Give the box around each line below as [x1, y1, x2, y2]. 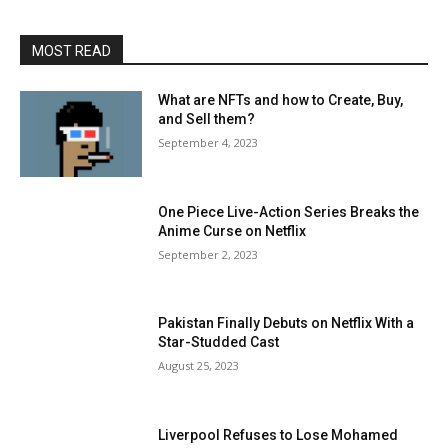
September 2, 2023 [158, 246, 259, 262]
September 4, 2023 [158, 135, 259, 150]
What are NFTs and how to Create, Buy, [158, 92, 404, 108]
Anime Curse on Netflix [158, 222, 307, 239]
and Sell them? [158, 111, 256, 127]
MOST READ [32, 43, 111, 59]
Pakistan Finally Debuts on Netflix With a [158, 315, 415, 332]
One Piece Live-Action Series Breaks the [158, 203, 420, 220]
